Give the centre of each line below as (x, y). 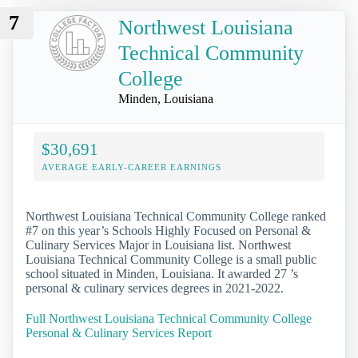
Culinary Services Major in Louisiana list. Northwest (158, 245)
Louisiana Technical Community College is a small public (171, 260)
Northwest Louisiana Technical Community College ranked (176, 217)
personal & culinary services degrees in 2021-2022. (155, 288)
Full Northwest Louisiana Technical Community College (169, 318)
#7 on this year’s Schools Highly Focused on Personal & (168, 231)
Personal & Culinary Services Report (119, 332)
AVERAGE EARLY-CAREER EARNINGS (131, 167)
